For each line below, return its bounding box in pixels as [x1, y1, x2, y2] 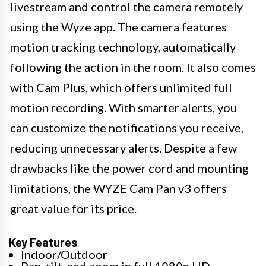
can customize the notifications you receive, [10, 120, 243, 135]
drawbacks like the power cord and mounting [10, 160, 249, 175]
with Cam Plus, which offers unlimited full [10, 80, 232, 94]
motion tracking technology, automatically [10, 39, 236, 54]
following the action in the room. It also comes [10, 59, 256, 74]
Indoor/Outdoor [21, 246, 107, 261]
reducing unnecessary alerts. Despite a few [10, 140, 237, 155]
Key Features [9, 235, 78, 249]
